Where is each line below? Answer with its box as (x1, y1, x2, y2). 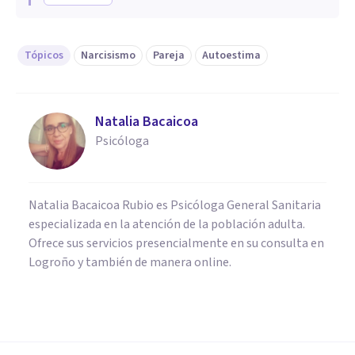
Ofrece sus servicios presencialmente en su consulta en (29, 234, 324, 252)
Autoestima (202, 47, 261, 63)
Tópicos (25, 47, 63, 63)
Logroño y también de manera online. (29, 253, 231, 271)
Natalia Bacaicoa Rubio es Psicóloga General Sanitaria (29, 196, 321, 214)
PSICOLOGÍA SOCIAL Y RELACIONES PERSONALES (25, 292, 270, 306)
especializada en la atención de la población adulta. (29, 215, 305, 233)
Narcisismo (81, 47, 136, 63)
